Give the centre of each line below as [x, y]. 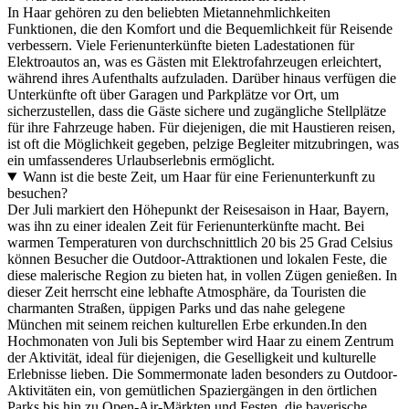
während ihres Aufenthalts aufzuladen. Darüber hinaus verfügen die [202, 78]
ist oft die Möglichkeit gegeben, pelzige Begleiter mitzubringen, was [203, 143]
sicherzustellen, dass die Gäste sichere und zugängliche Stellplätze [197, 110]
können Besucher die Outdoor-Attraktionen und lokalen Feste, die [197, 258]
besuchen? [37, 193]
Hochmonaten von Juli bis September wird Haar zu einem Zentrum [200, 341]
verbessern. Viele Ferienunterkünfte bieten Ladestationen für [181, 45]
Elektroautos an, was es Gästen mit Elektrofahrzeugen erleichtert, [194, 61]
